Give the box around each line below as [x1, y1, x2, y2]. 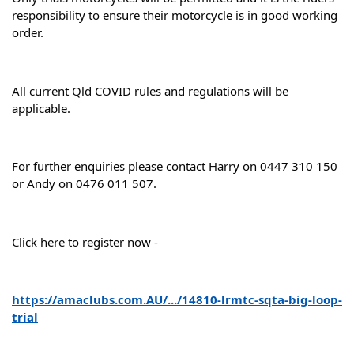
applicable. [12, 100, 70, 116]
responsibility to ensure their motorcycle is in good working [12, 7, 337, 24]
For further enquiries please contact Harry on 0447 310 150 [12, 158, 337, 175]
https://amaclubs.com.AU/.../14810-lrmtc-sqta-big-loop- [12, 292, 342, 308]
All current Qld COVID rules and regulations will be [12, 82, 288, 99]
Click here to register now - [12, 233, 158, 250]
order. [12, 24, 43, 41]
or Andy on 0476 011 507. [12, 175, 156, 192]
